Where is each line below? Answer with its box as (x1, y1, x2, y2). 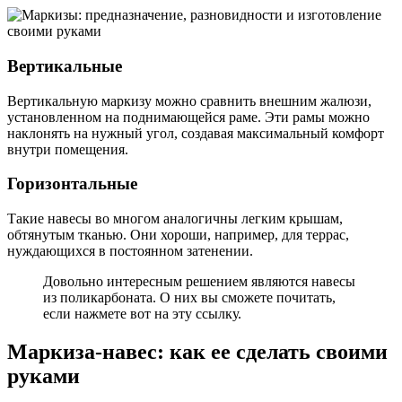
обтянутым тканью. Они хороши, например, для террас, (7, 227, 349, 243)
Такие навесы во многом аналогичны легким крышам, (7, 211, 343, 227)
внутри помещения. (7, 141, 128, 157)
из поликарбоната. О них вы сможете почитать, (43, 290, 336, 306)
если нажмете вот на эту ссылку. (43, 306, 241, 322)
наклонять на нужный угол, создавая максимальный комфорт (7, 125, 384, 141)
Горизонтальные (7, 174, 137, 194)
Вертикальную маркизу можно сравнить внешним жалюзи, (7, 92, 371, 109)
